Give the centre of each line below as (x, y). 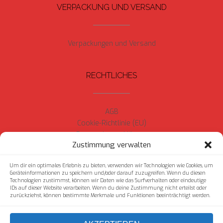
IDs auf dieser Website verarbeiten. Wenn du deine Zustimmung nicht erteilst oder (108, 188)
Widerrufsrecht (111, 158)
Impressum (111, 146)
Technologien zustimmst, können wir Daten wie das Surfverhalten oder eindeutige (108, 180)
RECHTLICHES (111, 76)
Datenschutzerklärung (111, 135)
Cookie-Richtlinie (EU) (111, 123)
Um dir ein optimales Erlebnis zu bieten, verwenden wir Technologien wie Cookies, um (111, 166)
